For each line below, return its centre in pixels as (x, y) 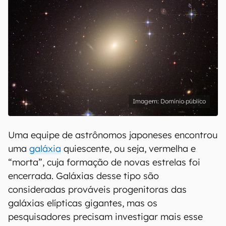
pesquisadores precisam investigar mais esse (105, 217)
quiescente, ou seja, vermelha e (128, 149)
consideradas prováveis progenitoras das (97, 189)
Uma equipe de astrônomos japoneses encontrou (113, 135)
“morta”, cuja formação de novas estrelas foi (104, 162)
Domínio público (183, 101)
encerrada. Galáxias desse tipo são (83, 176)
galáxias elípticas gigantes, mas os (83, 203)
